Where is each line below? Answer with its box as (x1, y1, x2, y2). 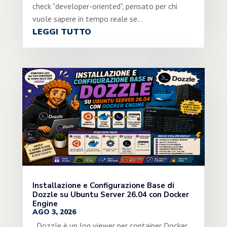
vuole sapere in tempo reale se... (32, 13, 143, 24)
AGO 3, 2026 (32, 207, 76, 217)
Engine (32, 198, 58, 209)
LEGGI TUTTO (32, 26, 91, 37)
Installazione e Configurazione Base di (32, 180, 174, 191)
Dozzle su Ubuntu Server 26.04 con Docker (32, 189, 189, 200)
